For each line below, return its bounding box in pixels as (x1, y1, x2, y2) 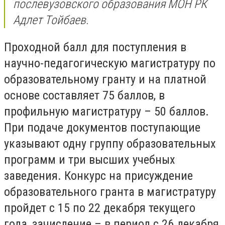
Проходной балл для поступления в (4, 40, 186, 54)
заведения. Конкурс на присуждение (4, 168, 193, 183)
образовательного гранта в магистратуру (4, 184, 216, 199)
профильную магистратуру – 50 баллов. (4, 104, 209, 119)
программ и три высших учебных (4, 152, 175, 167)
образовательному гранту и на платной (4, 72, 206, 86)
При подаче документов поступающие (4, 120, 200, 135)
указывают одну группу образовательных (4, 136, 216, 151)
